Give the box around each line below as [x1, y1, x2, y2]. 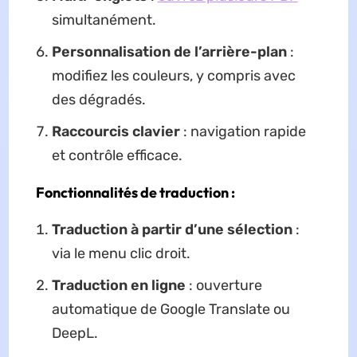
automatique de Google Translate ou [51, 300, 290, 319]
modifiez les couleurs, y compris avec [51, 67, 296, 85]
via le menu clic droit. [51, 245, 190, 263]
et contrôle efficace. [51, 147, 182, 165]
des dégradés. [51, 91, 146, 109]
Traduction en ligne [51, 277, 186, 295]
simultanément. [51, 11, 156, 29]
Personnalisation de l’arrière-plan [51, 43, 287, 61]
